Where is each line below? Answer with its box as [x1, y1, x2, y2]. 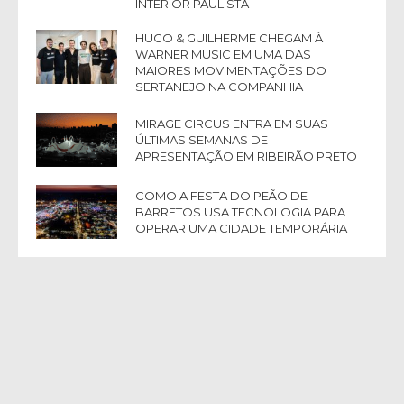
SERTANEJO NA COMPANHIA [135, 78, 303, 94]
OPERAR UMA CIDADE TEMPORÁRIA [135, 220, 347, 235]
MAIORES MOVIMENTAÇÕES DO [135, 62, 326, 78]
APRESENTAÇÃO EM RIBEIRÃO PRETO [135, 148, 357, 163]
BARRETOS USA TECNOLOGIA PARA [135, 204, 345, 219]
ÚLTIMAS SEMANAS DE [135, 132, 268, 147]
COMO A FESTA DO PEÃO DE [135, 188, 308, 203]
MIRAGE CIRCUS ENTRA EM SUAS [135, 115, 328, 131]
